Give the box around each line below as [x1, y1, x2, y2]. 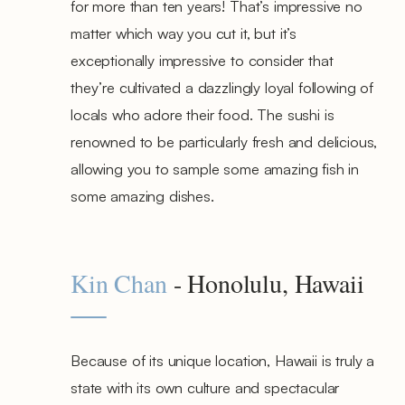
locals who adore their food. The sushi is [71, 104, 334, 124]
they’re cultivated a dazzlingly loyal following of [71, 77, 373, 97]
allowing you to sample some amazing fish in [71, 158, 360, 178]
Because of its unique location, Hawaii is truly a [71, 350, 375, 370]
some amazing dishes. [71, 185, 214, 205]
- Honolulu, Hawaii [166, 265, 364, 300]
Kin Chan [71, 265, 167, 300]
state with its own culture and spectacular [71, 377, 340, 397]
